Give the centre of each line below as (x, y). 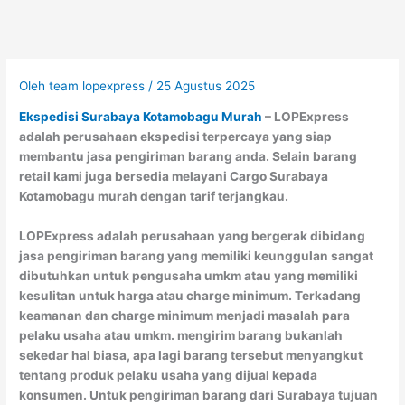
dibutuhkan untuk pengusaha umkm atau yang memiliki (189, 276)
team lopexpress (99, 85)
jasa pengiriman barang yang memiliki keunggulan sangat (197, 256)
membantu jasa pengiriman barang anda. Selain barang (188, 157)
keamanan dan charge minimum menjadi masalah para (185, 316)
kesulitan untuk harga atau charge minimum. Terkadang (190, 296)
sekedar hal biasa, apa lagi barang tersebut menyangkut (191, 356)
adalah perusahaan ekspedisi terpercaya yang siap (176, 137)
